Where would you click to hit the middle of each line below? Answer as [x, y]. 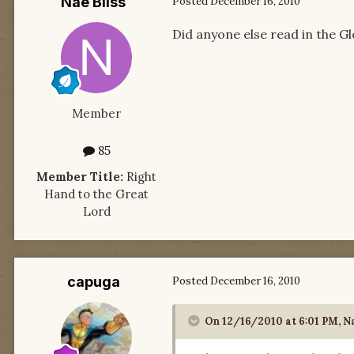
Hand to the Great [96, 194]
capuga [93, 281]
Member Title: [80, 176]
